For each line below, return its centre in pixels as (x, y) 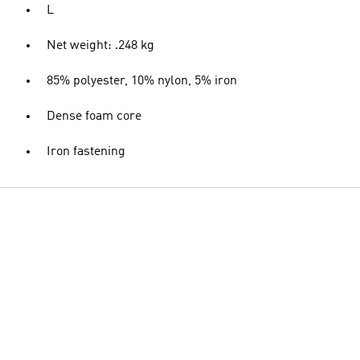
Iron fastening (86, 152)
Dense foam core (94, 117)
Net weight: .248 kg (100, 46)
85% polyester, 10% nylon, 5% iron (142, 81)
